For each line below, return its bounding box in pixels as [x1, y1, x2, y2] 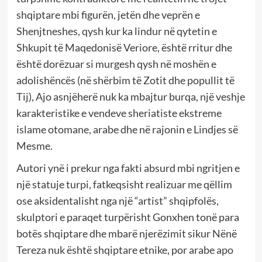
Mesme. [16, 139, 53, 153]
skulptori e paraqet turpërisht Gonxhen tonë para [16, 211, 239, 224]
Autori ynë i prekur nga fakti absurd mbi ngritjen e [16, 161, 240, 175]
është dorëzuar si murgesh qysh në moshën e [16, 57, 216, 71]
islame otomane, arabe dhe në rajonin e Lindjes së [16, 123, 238, 136]
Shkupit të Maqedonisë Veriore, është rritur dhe [16, 41, 232, 54]
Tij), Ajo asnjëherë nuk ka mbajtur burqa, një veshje [16, 90, 245, 104]
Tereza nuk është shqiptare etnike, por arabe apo [16, 243, 233, 257]
